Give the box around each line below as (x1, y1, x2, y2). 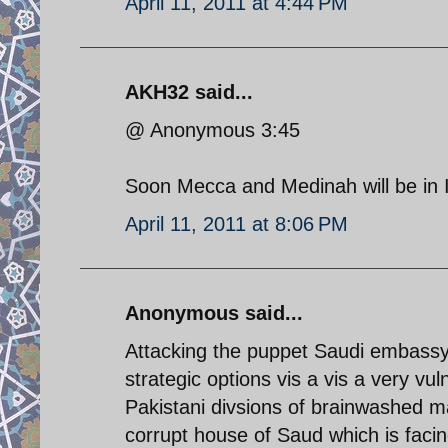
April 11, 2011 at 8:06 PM (125, 212, 348, 235)
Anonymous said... (125, 301, 303, 324)
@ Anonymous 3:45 (125, 118, 300, 141)
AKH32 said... (125, 80, 253, 103)
